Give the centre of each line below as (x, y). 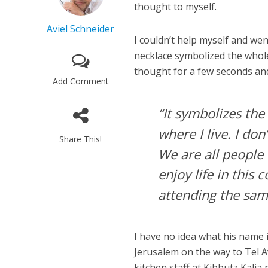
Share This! (81, 139)
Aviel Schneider (81, 28)
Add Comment (80, 81)
